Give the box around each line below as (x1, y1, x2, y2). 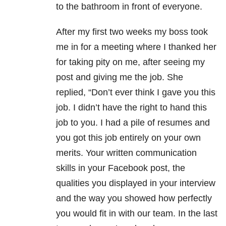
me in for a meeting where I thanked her (56, 42, 216, 52)
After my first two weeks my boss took (56, 27, 208, 37)
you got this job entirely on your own (56, 133, 201, 143)
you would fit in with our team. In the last (56, 208, 217, 219)
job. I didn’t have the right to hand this (56, 102, 207, 113)
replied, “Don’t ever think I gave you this (56, 87, 215, 98)
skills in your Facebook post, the (56, 163, 185, 174)
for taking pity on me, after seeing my (56, 57, 205, 68)
